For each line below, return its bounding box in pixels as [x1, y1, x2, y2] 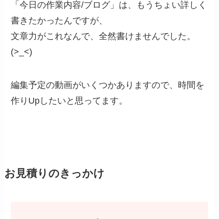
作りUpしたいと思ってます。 [11, 96, 128, 106]
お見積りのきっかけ [4, 168, 105, 180]
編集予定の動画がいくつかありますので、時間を [11, 80, 205, 90]
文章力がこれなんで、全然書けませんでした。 [11, 31, 196, 42]
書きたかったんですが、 [11, 16, 108, 26]
